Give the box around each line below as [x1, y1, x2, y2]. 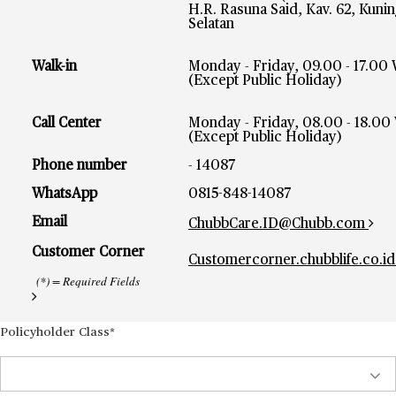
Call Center [32, 117, 102, 131]
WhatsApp [32, 187, 97, 202]
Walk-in [32, 60, 77, 74]
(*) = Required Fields [36, 273, 140, 289]
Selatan [188, 18, 234, 32]
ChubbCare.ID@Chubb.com [188, 217, 365, 232]
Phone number [32, 159, 127, 173]
